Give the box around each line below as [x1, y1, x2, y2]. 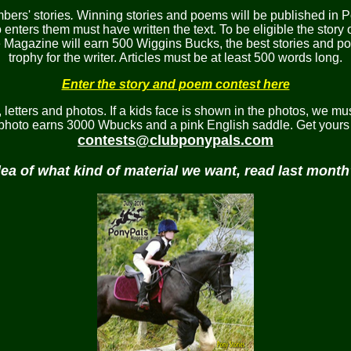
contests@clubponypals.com [78, 132, 273, 148]
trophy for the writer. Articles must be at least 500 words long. [9, 51, 342, 64]
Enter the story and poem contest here [61, 78, 290, 91]
